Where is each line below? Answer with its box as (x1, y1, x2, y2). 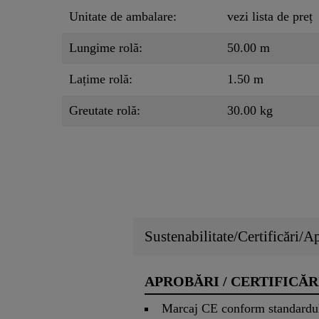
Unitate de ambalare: (69, 9, 177, 24)
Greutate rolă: (69, 103, 140, 118)
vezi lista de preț (227, 9, 313, 24)
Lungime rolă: (69, 41, 142, 56)
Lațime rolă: (69, 72, 132, 87)
